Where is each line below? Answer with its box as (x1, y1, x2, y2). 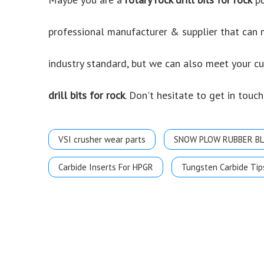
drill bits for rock (48, 88, 125, 102)
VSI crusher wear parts (58, 134, 146, 145)
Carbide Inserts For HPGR (58, 161, 153, 173)
